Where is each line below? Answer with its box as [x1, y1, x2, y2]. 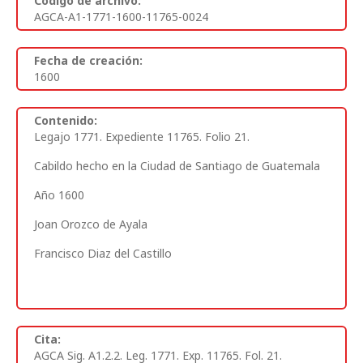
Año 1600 [34, 186, 84, 203]
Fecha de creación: [34, 52, 143, 68]
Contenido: [34, 112, 97, 128]
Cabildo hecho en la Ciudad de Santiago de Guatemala [34, 157, 320, 173]
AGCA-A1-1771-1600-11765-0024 [34, 8, 208, 24]
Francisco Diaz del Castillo [34, 245, 172, 261]
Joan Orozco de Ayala [34, 216, 147, 232]
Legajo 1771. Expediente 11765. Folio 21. [34, 128, 250, 144]
